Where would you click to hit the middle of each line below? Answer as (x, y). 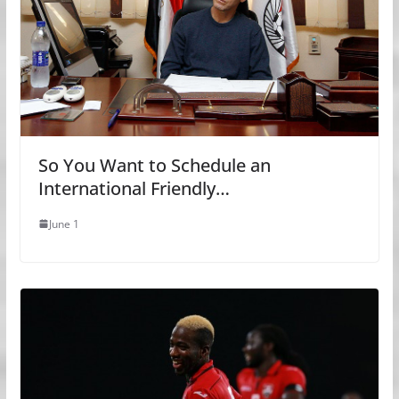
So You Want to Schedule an (154, 165)
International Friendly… (134, 188)
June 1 (64, 224)
